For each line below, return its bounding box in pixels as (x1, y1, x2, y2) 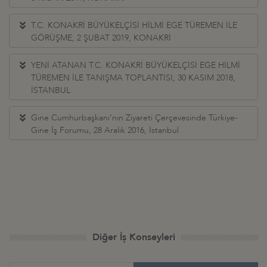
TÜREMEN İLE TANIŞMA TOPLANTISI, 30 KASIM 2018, (31, 72, 235, 83)
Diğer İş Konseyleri (92, 230, 175, 244)
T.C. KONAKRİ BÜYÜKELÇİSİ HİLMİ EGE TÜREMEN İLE (31, 19, 237, 31)
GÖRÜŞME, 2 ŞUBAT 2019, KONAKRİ (31, 32, 171, 44)
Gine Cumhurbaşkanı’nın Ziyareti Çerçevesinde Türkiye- (31, 111, 238, 123)
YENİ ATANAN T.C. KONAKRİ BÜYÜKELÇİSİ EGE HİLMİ (31, 59, 240, 71)
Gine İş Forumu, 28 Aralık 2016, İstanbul (31, 124, 179, 136)
